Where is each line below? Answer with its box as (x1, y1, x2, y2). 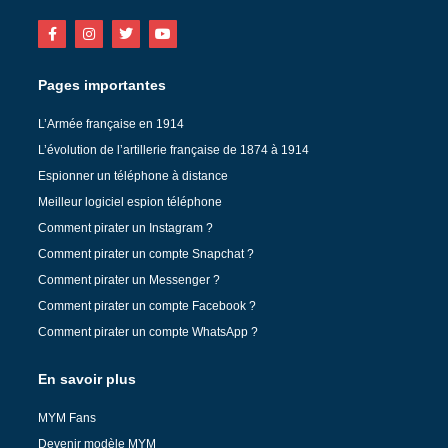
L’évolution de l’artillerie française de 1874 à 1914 (38, 142, 309, 157)
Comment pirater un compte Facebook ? (38, 298, 256, 313)
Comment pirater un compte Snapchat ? (38, 246, 254, 261)
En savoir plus (38, 370, 136, 387)
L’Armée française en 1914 (38, 116, 184, 131)
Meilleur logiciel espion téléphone (38, 194, 222, 209)
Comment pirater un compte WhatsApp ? (38, 324, 258, 339)
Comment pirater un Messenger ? (38, 272, 220, 287)
